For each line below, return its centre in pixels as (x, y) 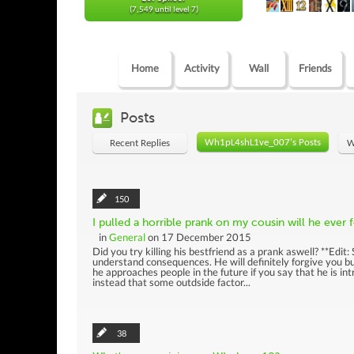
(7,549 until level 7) (164, 10)
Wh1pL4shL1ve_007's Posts (263, 142)
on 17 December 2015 (198, 237)
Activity (201, 68)
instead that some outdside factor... (171, 282)
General (127, 237)
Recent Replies (140, 143)
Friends (316, 68)
